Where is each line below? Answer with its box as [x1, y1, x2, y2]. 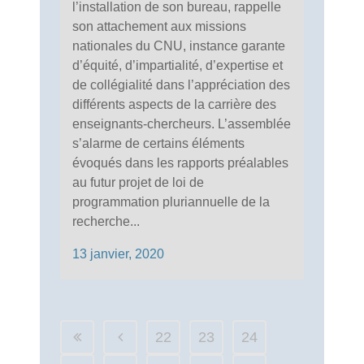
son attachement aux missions [72, 19, 246, 33]
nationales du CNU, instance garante [72, 38, 285, 53]
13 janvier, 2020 [72, 246, 164, 261]
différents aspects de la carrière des [72, 97, 276, 111]
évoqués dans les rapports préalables [72, 155, 288, 170]
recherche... [72, 214, 140, 228]
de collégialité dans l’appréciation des [72, 77, 290, 92]
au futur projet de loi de [72, 175, 204, 189]
